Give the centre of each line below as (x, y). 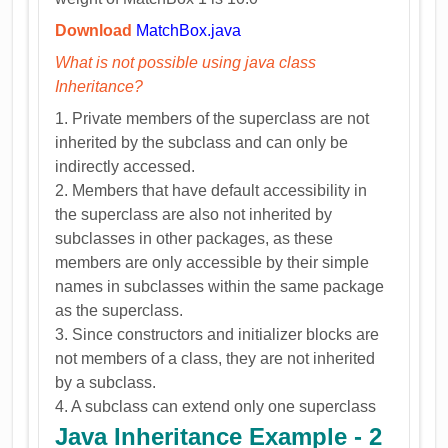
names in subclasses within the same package (220, 286)
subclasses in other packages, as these (194, 238)
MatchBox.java (189, 30)
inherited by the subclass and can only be (202, 142)
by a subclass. (106, 382)
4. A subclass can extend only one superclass (216, 406)
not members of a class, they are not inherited (215, 358)
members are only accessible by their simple (212, 262)
